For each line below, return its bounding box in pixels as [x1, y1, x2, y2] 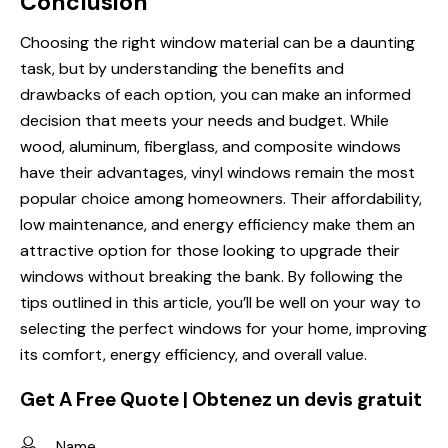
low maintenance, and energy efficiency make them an [20, 214, 415, 236]
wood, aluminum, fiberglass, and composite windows [20, 136, 401, 158]
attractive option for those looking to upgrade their [20, 240, 400, 262]
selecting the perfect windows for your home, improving [20, 318, 427, 340]
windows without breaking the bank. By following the [20, 266, 403, 288]
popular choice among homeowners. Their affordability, [20, 188, 422, 210]
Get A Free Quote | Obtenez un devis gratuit [20, 387, 422, 413]
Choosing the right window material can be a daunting [20, 32, 415, 54]
